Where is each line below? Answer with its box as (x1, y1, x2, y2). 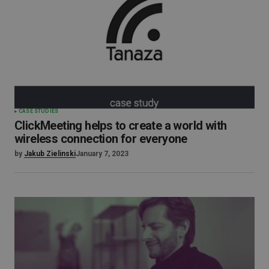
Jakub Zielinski (24, 149, 76, 158)
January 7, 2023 (76, 149, 128, 158)
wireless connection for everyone (14, 131, 187, 146)
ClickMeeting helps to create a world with (14, 118, 227, 133)
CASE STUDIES (19, 107, 59, 114)
